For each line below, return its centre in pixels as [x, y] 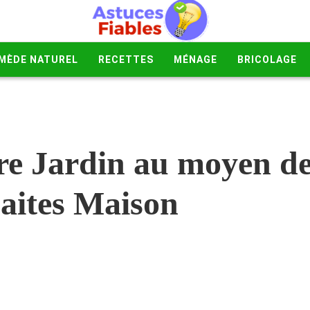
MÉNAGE [195, 60]
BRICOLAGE [267, 60]
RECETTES [126, 60]
